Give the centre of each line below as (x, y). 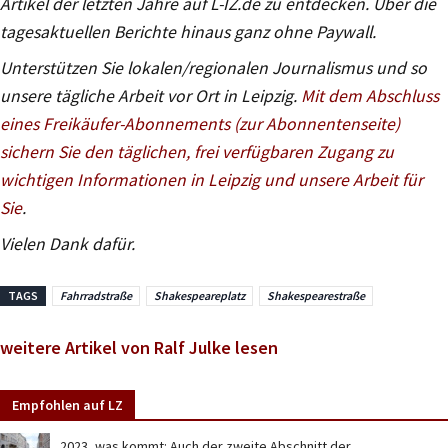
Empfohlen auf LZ (67, 405)
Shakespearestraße (316, 295)
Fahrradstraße (96, 295)
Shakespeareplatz (199, 295)
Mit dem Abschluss (370, 95)
